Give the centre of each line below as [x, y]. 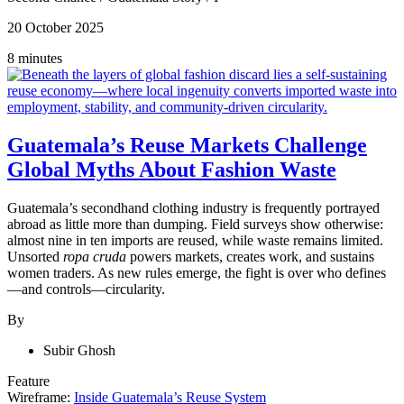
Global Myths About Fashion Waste [172, 170]
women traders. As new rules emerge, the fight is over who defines [197, 273]
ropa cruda [95, 257]
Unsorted [35, 257]
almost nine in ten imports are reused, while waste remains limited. [195, 241]
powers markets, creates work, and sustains [250, 257]
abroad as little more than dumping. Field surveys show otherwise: [195, 225]
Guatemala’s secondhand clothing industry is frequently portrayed [193, 208]
